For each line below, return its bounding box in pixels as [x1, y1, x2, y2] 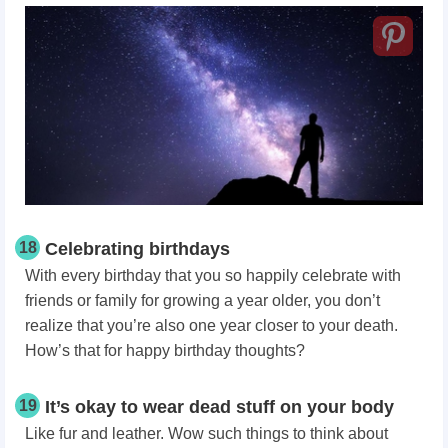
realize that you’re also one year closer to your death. [25, 316, 398, 334]
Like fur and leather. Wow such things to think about [25, 424, 388, 442]
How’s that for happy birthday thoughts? [25, 341, 305, 359]
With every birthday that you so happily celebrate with [25, 266, 401, 284]
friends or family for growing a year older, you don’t [25, 291, 380, 309]
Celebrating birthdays [45, 238, 230, 259]
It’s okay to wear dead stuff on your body [45, 396, 394, 417]
